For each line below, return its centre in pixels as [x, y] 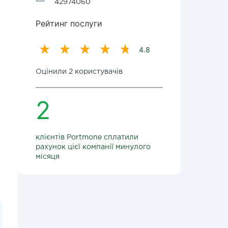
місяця [48, 157]
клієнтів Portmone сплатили [87, 137]
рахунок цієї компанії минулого [93, 147]
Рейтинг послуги [69, 23]
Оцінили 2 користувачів [79, 72]
